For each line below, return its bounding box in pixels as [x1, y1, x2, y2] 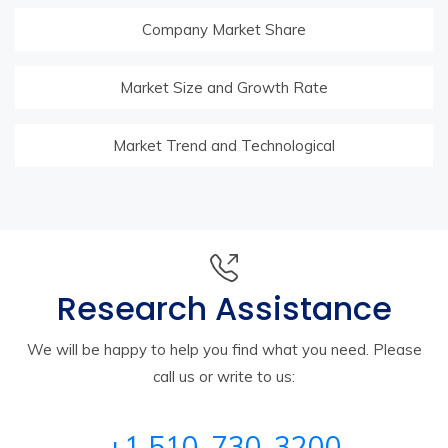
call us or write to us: [153, 367, 295, 387]
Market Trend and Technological [113, 136, 335, 156]
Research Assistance [56, 286, 392, 332]
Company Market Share [142, 20, 306, 40]
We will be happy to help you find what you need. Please [26, 340, 422, 360]
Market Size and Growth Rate [120, 78, 328, 98]
